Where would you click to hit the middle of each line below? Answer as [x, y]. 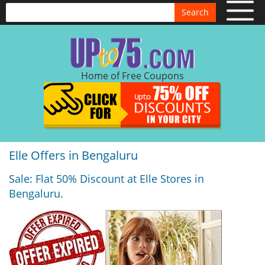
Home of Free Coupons [132, 76]
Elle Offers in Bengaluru [73, 155]
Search [195, 12]
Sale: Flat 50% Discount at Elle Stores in [106, 179]
